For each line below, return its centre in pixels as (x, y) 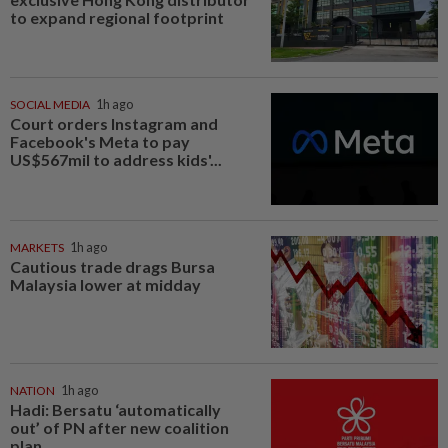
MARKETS (37, 247)
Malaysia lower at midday (105, 284)
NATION (32, 390)
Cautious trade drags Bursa (112, 266)
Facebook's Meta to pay (100, 142)
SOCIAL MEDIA (50, 105)
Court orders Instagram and (114, 124)
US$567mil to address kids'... (116, 160)
